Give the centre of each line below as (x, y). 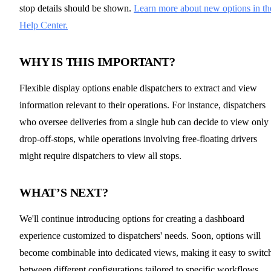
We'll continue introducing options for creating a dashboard (132, 219)
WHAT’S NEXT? (64, 192)
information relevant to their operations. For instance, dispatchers (142, 105)
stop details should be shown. (77, 8)
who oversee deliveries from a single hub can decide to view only (144, 122)
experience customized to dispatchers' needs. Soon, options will (140, 236)
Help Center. (44, 25)
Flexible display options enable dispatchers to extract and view (138, 88)
